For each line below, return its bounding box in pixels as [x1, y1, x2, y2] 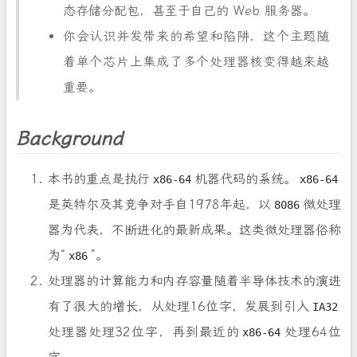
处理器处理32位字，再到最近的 [48, 324, 240, 339]
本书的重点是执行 [48, 171, 150, 186]
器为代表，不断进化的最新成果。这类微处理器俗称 [48, 222, 341, 237]
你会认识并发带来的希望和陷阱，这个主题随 [63, 29, 329, 44]
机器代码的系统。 [194, 171, 296, 186]
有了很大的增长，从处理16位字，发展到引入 [48, 299, 309, 314]
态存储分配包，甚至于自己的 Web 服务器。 [63, 3, 316, 18]
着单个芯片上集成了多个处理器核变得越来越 [63, 54, 329, 69]
